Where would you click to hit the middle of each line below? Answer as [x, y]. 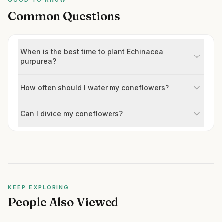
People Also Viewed [63, 202]
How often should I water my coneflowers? [95, 87]
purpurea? [38, 61]
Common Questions [64, 16]
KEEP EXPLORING [39, 187]
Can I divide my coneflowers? [72, 114]
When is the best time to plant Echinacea [92, 51]
